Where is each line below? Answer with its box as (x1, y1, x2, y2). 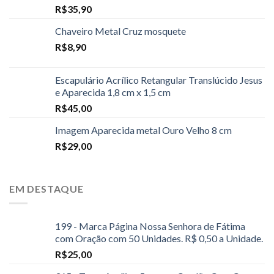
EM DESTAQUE (9, 182, 84, 194)
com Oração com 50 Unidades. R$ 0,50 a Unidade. (55, 232, 263, 245)
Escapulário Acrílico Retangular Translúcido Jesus (55, 73, 262, 86)
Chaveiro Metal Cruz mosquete (55, 24, 186, 37)
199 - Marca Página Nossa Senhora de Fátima (55, 220, 245, 232)
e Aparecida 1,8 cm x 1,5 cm (55, 86, 171, 98)
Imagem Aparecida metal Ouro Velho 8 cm (55, 124, 232, 136)
